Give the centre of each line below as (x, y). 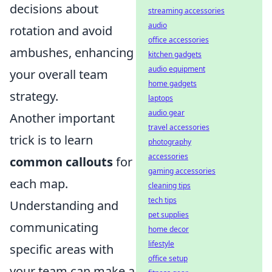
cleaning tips (169, 185)
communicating (54, 228)
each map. (39, 184)
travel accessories (179, 127)
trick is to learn (51, 140)
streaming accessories (186, 11)
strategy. (34, 97)
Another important (62, 118)
